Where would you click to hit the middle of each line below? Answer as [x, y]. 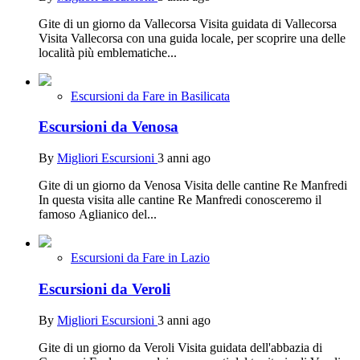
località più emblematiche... [108, 52]
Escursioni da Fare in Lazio [140, 258]
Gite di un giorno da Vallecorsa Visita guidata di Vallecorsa [188, 23]
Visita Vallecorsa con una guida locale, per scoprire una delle [192, 38]
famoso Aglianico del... [98, 215]
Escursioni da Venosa [108, 127]
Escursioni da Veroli [104, 288]
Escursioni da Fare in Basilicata [150, 96]
